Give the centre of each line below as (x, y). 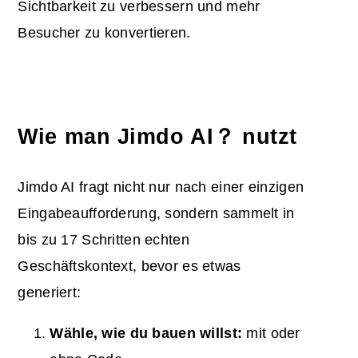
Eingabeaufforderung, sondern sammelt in (156, 214)
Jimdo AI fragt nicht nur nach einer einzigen (161, 187)
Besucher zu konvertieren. (104, 33)
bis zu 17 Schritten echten (103, 240)
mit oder (271, 334)
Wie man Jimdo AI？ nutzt (157, 137)
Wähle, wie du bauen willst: (146, 334)
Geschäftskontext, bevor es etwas (129, 267)
